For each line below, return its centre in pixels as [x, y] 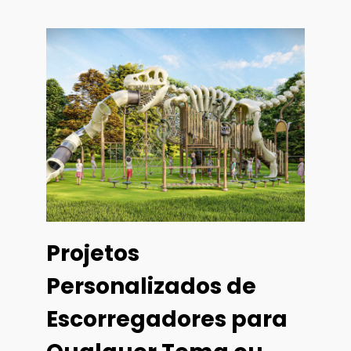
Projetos [93, 254]
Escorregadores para [167, 320]
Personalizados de [151, 287]
